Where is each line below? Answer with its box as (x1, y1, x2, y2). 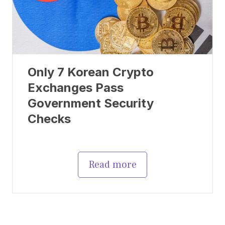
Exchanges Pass (28, 80, 124, 95)
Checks (28, 111, 71, 127)
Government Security (28, 96, 154, 111)
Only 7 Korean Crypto (28, 65, 154, 80)
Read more (88, 158, 137, 172)
